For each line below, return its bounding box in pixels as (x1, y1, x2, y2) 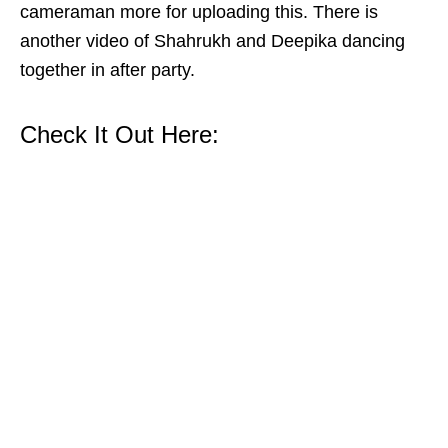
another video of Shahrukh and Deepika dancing (20, 30, 405, 51)
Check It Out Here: (20, 120, 219, 148)
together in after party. (20, 59, 195, 80)
